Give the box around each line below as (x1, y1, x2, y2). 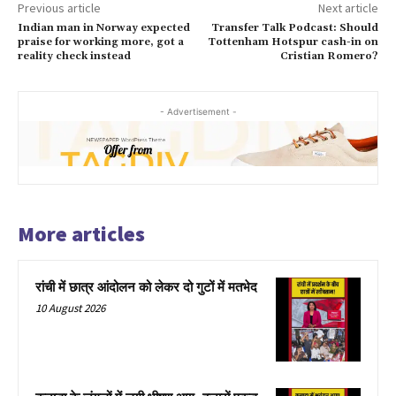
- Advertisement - (159, 106, 237, 118)
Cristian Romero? (279, 49, 378, 64)
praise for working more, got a (18, 35, 184, 49)
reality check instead (18, 49, 131, 64)
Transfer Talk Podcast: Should (210, 21, 378, 35)
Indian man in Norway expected (18, 21, 190, 35)
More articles (18, 219, 145, 247)
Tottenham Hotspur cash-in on (207, 35, 378, 49)
